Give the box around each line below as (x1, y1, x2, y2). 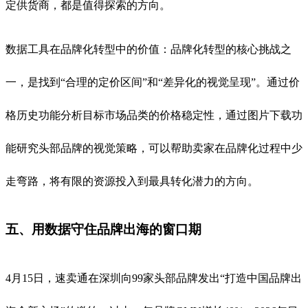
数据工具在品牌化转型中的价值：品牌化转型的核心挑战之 (5, 43, 291, 55)
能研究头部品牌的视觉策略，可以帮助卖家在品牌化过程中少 (5, 142, 302, 154)
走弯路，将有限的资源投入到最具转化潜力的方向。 (5, 175, 258, 187)
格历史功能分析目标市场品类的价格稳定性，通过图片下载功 (5, 109, 302, 121)
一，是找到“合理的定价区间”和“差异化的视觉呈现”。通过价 (5, 76, 300, 88)
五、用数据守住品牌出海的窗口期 (5, 222, 201, 237)
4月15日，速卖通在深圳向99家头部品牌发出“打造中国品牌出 (5, 272, 302, 284)
